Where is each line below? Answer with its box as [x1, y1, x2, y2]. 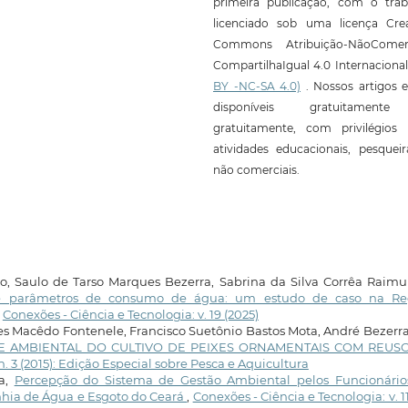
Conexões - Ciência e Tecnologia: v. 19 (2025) [2, 306, 259, 321]
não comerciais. [213, 163, 300, 178]
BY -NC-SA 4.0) [213, 79, 301, 94]
